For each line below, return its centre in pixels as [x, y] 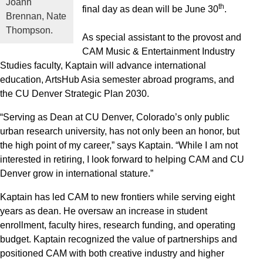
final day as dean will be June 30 [151, 9]
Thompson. [29, 31]
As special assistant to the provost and [162, 37]
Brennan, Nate [36, 16]
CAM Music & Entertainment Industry [159, 51]
